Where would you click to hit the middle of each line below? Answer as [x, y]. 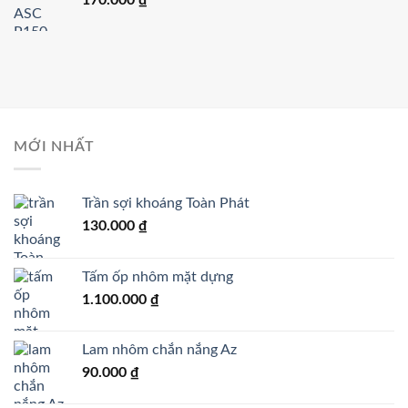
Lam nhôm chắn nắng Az [159, 350]
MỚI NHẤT [54, 146]
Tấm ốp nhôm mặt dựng [158, 277]
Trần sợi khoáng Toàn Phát [166, 204]
